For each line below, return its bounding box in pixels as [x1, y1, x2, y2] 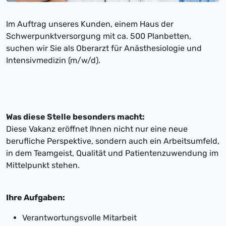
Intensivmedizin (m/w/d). [6, 55, 100, 66]
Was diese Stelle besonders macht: [6, 112, 145, 122]
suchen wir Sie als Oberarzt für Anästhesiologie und [6, 43, 202, 53]
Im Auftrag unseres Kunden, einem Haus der [6, 19, 174, 29]
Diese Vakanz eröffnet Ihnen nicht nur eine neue [6, 124, 188, 134]
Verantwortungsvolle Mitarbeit [22, 213, 137, 223]
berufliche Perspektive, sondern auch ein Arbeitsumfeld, [6, 136, 219, 146]
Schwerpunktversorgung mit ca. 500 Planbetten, [6, 31, 191, 41]
